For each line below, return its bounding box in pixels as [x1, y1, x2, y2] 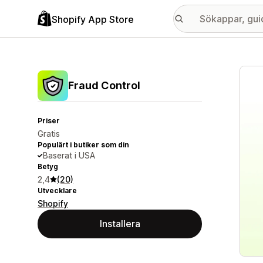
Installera [99, 218, 140, 230]
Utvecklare [38, 186, 77, 195]
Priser [38, 116, 60, 125]
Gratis [38, 129, 60, 139]
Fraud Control [68, 79, 140, 92]
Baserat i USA [43, 150, 95, 160]
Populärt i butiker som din [38, 140, 129, 149]
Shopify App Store [52, 13, 134, 25]
